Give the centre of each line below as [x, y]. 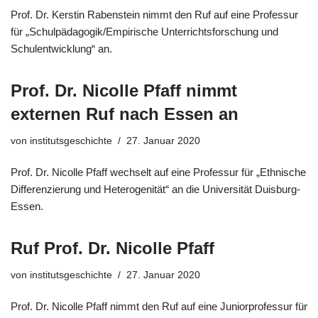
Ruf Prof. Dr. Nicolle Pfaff [113, 248]
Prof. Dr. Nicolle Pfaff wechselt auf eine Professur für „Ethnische [158, 172]
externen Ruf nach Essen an [125, 114]
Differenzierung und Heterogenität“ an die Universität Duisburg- [155, 189]
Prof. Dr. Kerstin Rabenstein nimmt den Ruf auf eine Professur [154, 14]
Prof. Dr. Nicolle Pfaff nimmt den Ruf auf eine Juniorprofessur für [159, 306]
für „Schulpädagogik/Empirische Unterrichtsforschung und [144, 31]
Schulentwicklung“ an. [61, 48]
